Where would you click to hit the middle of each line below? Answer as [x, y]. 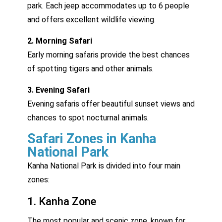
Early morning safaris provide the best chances [109, 55]
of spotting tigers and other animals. [90, 68]
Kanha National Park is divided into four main [104, 166]
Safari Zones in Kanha [92, 139]
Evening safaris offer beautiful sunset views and [111, 104]
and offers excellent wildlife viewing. [91, 19]
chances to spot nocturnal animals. [88, 117]
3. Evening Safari [58, 90]
